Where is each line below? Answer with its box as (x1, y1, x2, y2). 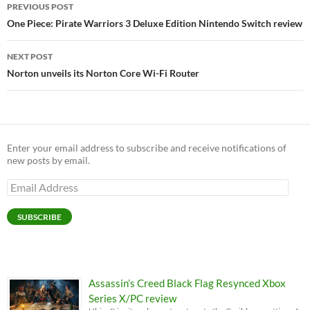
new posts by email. (7, 154, 90, 166)
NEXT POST (7, 51, 53, 62)
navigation (6, 14, 92, 37)
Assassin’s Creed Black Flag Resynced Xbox (89, 276, 286, 289)
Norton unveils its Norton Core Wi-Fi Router (7, 66, 199, 79)
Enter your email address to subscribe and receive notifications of (7, 141, 286, 154)
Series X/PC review (89, 291, 176, 304)
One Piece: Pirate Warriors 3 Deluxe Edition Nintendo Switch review (7, 17, 302, 29)
